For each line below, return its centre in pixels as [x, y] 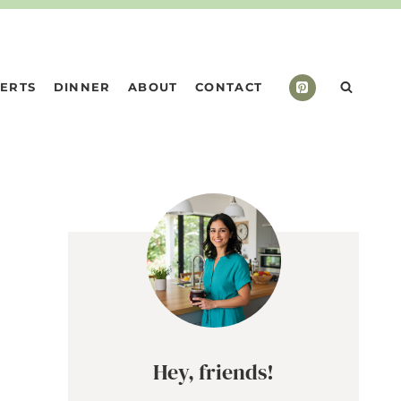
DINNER [82, 87]
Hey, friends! [213, 372]
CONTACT [229, 87]
